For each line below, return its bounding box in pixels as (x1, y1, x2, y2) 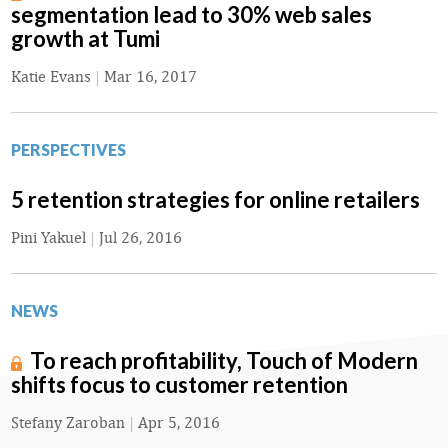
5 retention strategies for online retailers (11, 186, 420, 214)
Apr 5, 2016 (138, 413, 220, 433)
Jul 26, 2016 (99, 228, 182, 248)
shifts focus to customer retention (11, 371, 348, 399)
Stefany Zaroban (11, 413, 125, 433)
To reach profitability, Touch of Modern (30, 347, 418, 375)
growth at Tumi (11, 25, 160, 53)
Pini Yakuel (11, 228, 86, 248)
